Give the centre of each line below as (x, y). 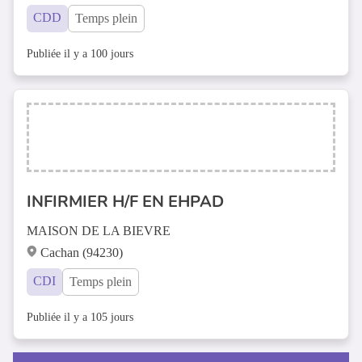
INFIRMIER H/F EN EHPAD (125, 202)
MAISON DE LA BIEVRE (99, 231)
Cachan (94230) (82, 253)
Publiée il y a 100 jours (80, 54)
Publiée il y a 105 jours (80, 317)
